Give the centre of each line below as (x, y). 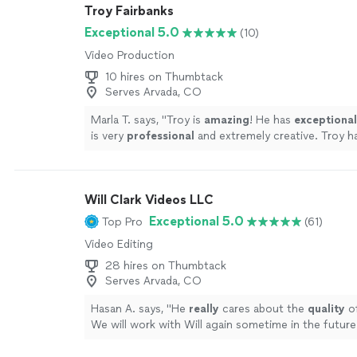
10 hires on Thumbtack (164, 77)
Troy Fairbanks (129, 11)
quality (326, 309)
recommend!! (125, 184)
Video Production (129, 55)
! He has (272, 120)
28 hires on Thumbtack (166, 266)
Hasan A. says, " (131, 309)
